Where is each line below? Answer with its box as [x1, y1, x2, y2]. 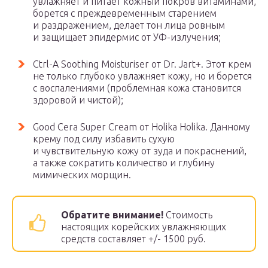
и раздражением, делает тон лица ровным [33, 20, 225, 31]
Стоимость [166, 209, 212, 220]
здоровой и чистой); [33, 95, 123, 105]
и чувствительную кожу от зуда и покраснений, [33, 145, 246, 156]
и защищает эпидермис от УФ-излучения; [33, 32, 221, 42]
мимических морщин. [33, 169, 131, 180]
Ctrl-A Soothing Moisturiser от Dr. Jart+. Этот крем [33, 59, 251, 69]
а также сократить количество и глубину [33, 157, 215, 168]
